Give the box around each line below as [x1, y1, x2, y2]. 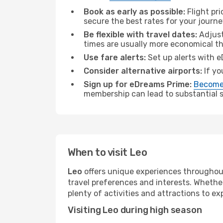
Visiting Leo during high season [68, 205, 202, 216]
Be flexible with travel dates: [84, 30, 197, 39]
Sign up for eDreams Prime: [84, 80, 192, 89]
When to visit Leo [68, 146, 147, 158]
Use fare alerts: [84, 53, 146, 62]
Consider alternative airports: [84, 66, 202, 76]
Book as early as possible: [84, 7, 185, 16]
